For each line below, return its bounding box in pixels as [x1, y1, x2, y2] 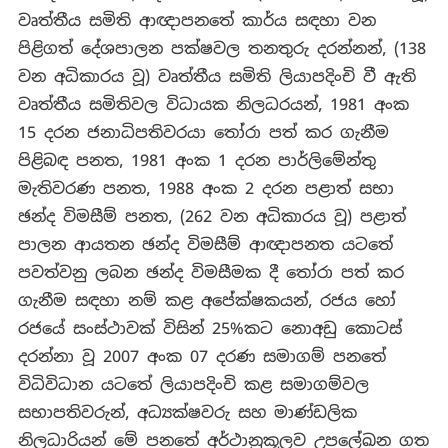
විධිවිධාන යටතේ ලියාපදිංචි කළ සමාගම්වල [17, 374, 369, 396]
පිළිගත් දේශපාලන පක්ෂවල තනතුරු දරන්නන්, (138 [17, 38, 426, 60]
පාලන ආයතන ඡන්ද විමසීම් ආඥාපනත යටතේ [17, 234, 393, 256]
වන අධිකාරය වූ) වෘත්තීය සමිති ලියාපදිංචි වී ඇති [17, 66, 416, 88]
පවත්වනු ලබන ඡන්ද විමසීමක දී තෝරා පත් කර [17, 262, 404, 284]
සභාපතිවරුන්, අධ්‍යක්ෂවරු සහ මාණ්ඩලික [17, 402, 357, 424]
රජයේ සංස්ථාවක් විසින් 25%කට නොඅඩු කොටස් [17, 318, 402, 340]
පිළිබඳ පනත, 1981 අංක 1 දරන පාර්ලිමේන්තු [17, 150, 376, 172]
